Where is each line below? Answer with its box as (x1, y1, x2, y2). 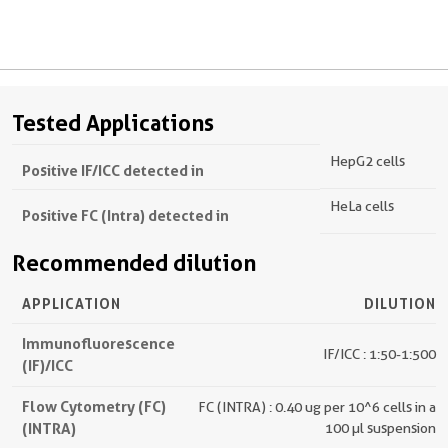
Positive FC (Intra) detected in (22, 205, 229, 225)
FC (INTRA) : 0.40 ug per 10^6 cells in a (198, 398, 436, 415)
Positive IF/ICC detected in (22, 160, 204, 180)
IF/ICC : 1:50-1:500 (323, 345, 436, 362)
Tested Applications (12, 109, 214, 136)
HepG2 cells (330, 152, 405, 169)
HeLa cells (330, 197, 394, 214)
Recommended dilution (12, 249, 256, 276)
